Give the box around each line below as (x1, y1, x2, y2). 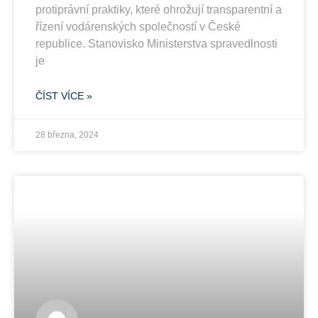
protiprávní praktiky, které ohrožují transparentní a (35, 3, 282, 16)
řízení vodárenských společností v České (35, 20, 241, 33)
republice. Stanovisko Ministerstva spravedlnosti (35, 37, 278, 50)
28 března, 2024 (35, 129, 99, 140)
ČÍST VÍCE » (35, 89, 92, 102)
